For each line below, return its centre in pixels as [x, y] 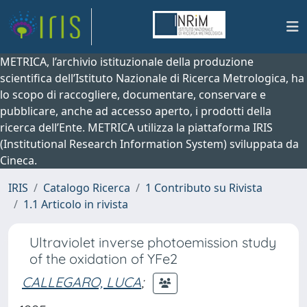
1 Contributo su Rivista [204, 188]
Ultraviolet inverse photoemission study [153, 242]
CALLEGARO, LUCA [82, 282]
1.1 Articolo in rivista [76, 204]
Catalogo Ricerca [87, 188]
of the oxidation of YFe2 [103, 259]
